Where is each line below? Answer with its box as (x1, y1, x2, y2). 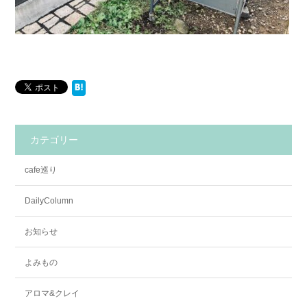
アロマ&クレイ (25, 288, 79, 299)
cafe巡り (25, 165, 57, 175)
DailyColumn (25, 196, 73, 206)
